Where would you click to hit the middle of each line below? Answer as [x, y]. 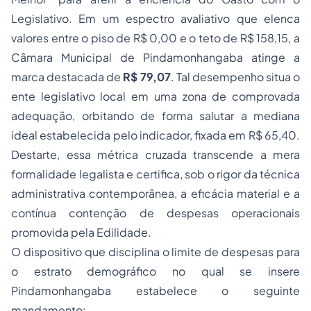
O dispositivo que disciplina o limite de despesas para [155, 252]
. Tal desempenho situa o [235, 77]
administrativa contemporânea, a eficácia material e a [155, 193]
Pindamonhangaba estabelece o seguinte [155, 291]
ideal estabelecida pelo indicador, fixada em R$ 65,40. [155, 135]
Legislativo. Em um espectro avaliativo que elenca [155, 18]
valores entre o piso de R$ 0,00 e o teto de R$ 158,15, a [155, 38]
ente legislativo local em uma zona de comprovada [155, 96]
